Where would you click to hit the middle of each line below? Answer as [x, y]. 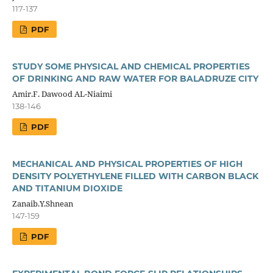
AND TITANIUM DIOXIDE [67, 188]
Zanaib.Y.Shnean [42, 203]
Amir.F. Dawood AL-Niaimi [62, 94]
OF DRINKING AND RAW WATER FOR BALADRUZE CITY [135, 78]
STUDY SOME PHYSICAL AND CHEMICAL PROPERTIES [131, 66]
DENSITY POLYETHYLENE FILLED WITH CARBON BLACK [135, 176]
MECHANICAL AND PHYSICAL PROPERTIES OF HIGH [127, 164]
